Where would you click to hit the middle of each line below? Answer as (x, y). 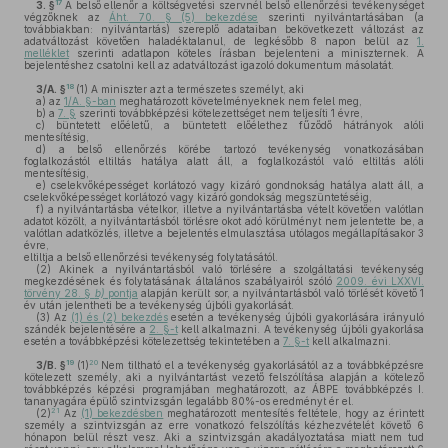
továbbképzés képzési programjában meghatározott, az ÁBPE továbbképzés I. (224, 389)
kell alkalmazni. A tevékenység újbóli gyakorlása (301, 329)
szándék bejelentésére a (87, 329)
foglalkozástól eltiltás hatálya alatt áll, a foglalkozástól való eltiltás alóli (224, 161)
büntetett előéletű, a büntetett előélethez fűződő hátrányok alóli (234, 125)
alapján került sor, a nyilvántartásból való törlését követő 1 (281, 293)
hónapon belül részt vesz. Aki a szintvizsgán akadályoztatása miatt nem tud (224, 437)
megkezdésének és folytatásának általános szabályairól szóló (180, 281)
